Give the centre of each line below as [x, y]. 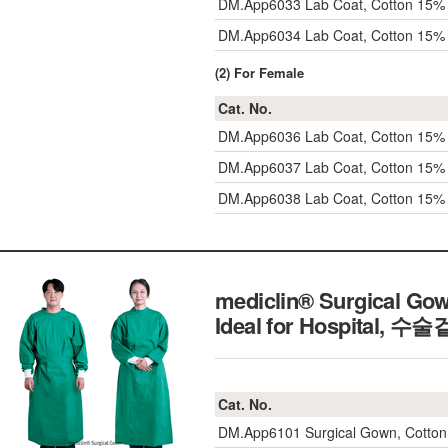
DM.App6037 [259, 167]
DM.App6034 [259, 35]
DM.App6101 [259, 432]
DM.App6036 [259, 136]
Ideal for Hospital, [302, 325]
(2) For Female [259, 72]
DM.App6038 [259, 198]
